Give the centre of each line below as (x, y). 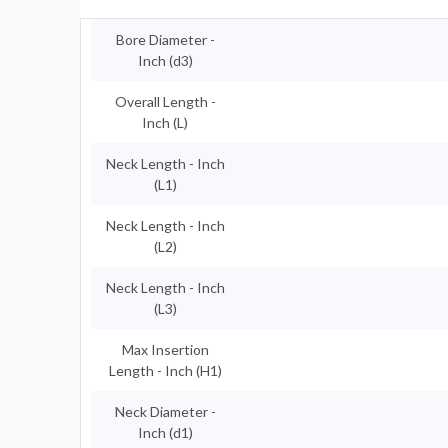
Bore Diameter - (165, 40)
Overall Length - (165, 102)
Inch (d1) (165, 433)
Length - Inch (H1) (165, 371)
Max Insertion (165, 350)
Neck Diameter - (165, 412)
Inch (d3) (165, 61)
